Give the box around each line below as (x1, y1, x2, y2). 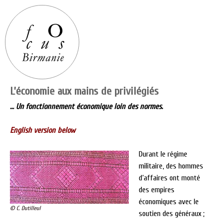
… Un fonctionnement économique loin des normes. (10, 102, 163, 111)
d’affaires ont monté (139, 173, 200, 182)
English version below (10, 126, 75, 135)
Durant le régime (139, 150, 187, 159)
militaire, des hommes (139, 162, 203, 170)
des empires (139, 185, 174, 194)
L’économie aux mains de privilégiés (10, 85, 159, 98)
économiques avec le (139, 197, 199, 206)
